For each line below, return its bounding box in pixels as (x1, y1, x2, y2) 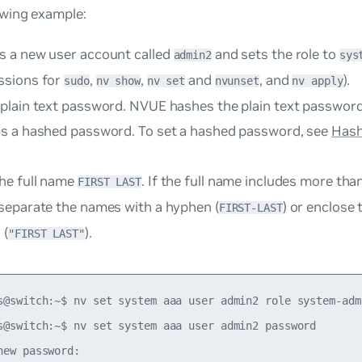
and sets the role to (211, 45, 339, 64)
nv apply (292, 74, 343, 88)
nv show (95, 74, 141, 88)
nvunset (214, 74, 259, 88)
